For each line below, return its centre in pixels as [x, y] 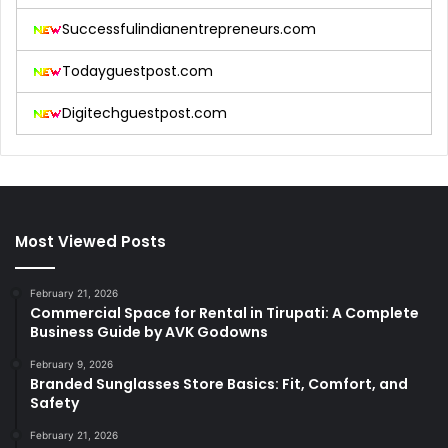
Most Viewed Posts [90, 242]
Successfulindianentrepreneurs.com [189, 29]
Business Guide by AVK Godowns [149, 332]
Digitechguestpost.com [144, 113]
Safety [54, 403]
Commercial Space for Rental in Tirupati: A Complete [224, 313]
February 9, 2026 [71, 364]
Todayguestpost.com [137, 71]
